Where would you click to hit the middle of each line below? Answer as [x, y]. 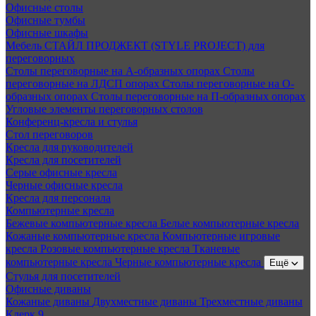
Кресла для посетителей [63, 160]
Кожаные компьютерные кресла [84, 236]
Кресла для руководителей [69, 147]
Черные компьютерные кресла [189, 262]
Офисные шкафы [47, 33]
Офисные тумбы [45, 20]
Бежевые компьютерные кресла [83, 224]
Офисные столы [44, 8]
